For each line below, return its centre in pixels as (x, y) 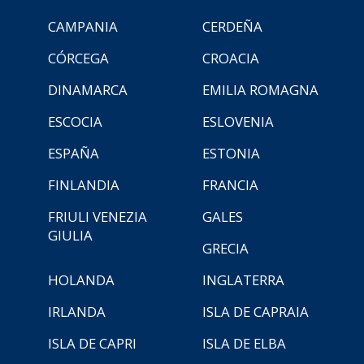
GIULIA (70, 235)
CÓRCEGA (78, 58)
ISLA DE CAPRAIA (256, 311)
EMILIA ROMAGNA (260, 89)
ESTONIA (231, 153)
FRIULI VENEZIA (97, 216)
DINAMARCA (88, 89)
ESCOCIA (75, 121)
